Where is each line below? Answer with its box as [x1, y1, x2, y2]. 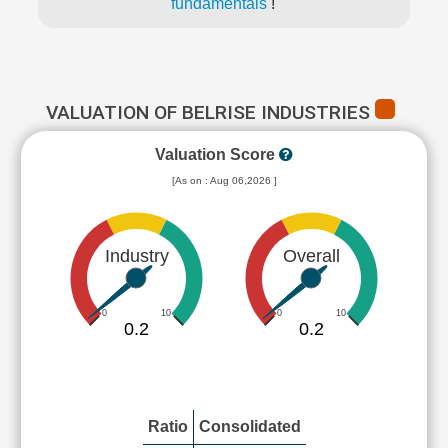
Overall [283, 245, 340, 266]
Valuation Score [155, 146, 279, 163]
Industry [104, 245, 169, 266]
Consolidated [198, 418, 301, 435]
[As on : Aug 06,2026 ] [171, 175, 277, 186]
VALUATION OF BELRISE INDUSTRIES [45, 101, 375, 124]
